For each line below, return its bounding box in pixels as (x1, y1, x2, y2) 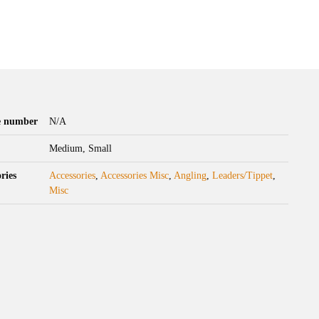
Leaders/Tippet (212, 170, 273, 182)
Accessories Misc (100, 170, 169, 182)
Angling (174, 170, 207, 182)
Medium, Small (49, 143, 113, 155)
